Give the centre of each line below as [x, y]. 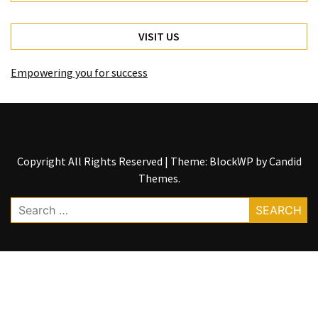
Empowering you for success [79, 73]
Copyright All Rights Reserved [91, 161]
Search [26, 205]
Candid [285, 161]
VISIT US [159, 37]
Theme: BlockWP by [219, 161]
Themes [158, 179]
